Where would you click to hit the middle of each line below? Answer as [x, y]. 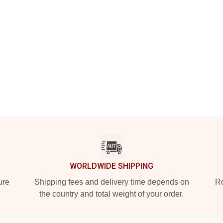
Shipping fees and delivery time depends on [111, 182]
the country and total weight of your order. [111, 194]
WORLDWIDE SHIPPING [111, 166]
